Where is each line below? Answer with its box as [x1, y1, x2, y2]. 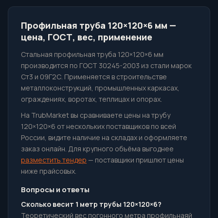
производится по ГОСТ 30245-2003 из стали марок [21, 61, 192, 70]
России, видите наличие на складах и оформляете [21, 133, 187, 142]
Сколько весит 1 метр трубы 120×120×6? [21, 200, 162, 209]
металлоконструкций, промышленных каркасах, [21, 83, 180, 92]
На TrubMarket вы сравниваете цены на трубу [21, 110, 170, 120]
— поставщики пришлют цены [87, 155, 184, 164]
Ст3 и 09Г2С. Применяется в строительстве [21, 72, 167, 81]
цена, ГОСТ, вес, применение [21, 31, 152, 43]
